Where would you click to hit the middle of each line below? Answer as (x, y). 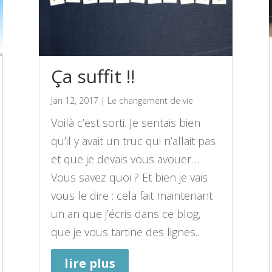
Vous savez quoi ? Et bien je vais (130, 178)
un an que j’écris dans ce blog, (126, 214)
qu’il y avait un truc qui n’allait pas (134, 141)
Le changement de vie (151, 101)
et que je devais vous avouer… (125, 159)
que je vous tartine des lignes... (126, 232)
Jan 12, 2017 (75, 101)
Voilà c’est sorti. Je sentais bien (126, 123)
